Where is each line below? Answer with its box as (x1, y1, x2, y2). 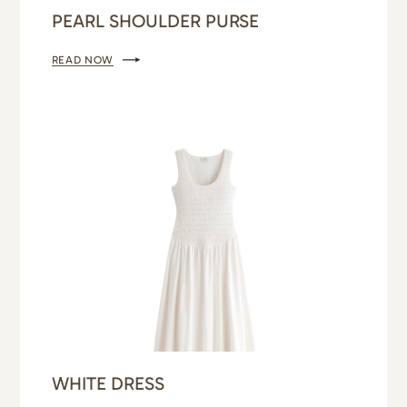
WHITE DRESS (51, 372, 164, 394)
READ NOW (51, 54, 117, 66)
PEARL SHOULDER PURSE (51, 10, 259, 32)
